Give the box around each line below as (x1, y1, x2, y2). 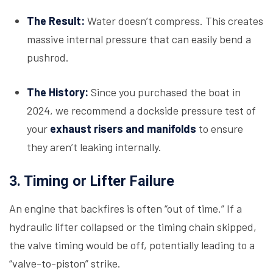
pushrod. (26, 51, 69, 64)
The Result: (26, 14, 85, 27)
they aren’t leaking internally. (26, 140, 161, 154)
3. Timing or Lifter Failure (9, 172, 174, 190)
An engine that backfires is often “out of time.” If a (9, 202, 242, 215)
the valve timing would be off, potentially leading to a (9, 238, 255, 252)
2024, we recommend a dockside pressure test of (26, 104, 256, 117)
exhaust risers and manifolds (49, 122, 196, 135)
